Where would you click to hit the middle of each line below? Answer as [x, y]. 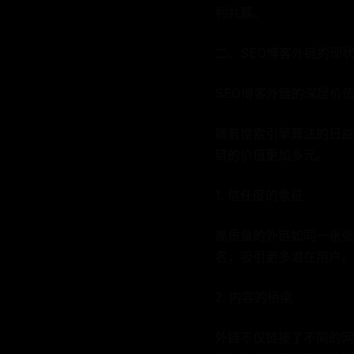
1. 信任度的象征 [259, 195]
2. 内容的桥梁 [254, 297]
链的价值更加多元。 [272, 155]
